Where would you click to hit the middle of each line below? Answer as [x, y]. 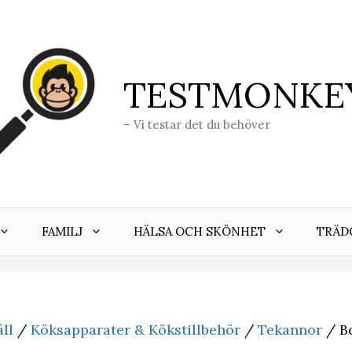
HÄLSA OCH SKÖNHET [200, 232]
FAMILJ [62, 232]
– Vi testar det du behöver [197, 125]
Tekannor [290, 330]
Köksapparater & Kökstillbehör [136, 330]
